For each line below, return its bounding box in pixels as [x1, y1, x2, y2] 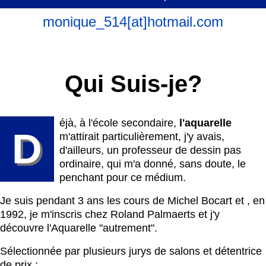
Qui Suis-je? [64, 71, 202, 97]
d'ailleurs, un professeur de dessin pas [59, 144, 241, 156]
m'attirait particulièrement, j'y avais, [59, 131, 224, 142]
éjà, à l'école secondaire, [59, 117, 179, 129]
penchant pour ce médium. [59, 172, 186, 183]
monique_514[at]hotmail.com [43, 14, 223, 30]
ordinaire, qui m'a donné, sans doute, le [59, 158, 246, 170]
